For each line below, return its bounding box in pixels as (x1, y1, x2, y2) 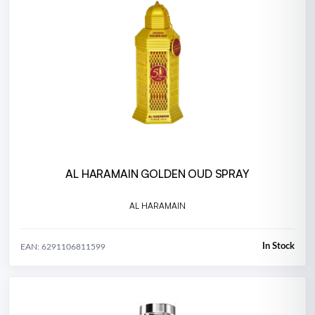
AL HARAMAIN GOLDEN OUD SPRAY (65, 167, 250, 181)
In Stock (262, 242, 295, 252)
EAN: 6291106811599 (20, 242, 105, 251)
